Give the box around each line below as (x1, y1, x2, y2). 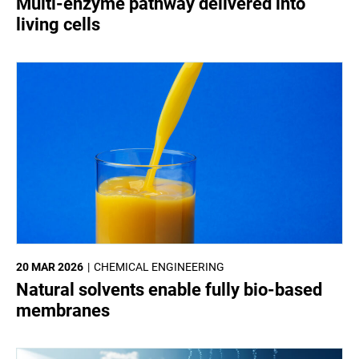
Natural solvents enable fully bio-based (16, 280, 322, 300)
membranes (16, 301, 110, 321)
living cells (16, 14, 100, 34)
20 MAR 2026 (16, 260, 83, 273)
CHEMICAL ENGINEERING (94, 260, 224, 273)
